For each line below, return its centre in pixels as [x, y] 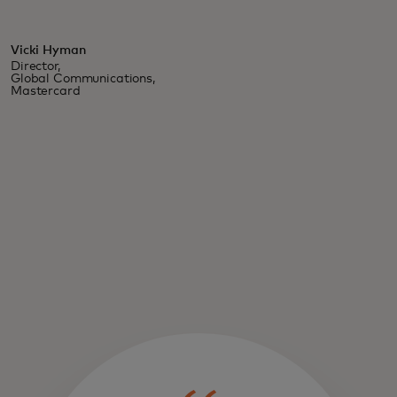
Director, [35, 67]
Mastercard [46, 92]
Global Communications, [83, 79]
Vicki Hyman [48, 51]
